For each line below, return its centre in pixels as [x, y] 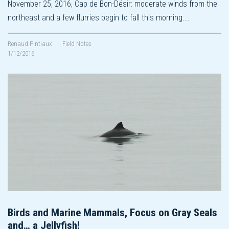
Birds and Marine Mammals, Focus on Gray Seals [112, 212]
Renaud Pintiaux [31, 43]
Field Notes [77, 43]
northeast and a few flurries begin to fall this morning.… [98, 17]
